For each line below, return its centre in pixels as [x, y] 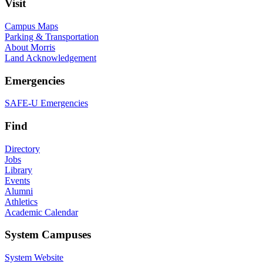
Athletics [21, 201]
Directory [22, 149]
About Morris [30, 47]
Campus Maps [31, 26]
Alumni [19, 191]
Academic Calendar [41, 212]
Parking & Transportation [52, 36]
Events [17, 180]
